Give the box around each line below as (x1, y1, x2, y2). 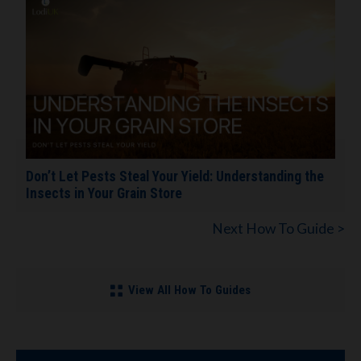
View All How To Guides (128, 283, 251, 298)
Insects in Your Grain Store (26, 185, 182, 202)
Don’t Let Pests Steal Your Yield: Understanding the (26, 168, 324, 185)
